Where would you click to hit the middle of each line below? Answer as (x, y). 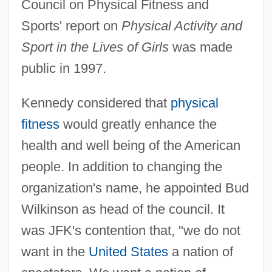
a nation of (200, 251)
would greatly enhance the (138, 124)
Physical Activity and (182, 25)
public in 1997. (63, 68)
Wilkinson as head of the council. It (123, 209)
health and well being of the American (131, 145)
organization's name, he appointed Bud (135, 188)
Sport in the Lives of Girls (95, 47)
